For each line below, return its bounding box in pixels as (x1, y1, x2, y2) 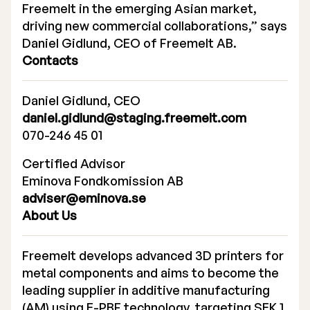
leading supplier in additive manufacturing (22, 282, 270, 298)
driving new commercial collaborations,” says (22, 18, 287, 33)
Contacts (22, 53, 78, 68)
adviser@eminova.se (22, 190, 146, 206)
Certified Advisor (22, 156, 125, 171)
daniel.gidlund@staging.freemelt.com (22, 110, 246, 125)
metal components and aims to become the (22, 265, 279, 280)
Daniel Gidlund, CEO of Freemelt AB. (22, 35, 237, 51)
